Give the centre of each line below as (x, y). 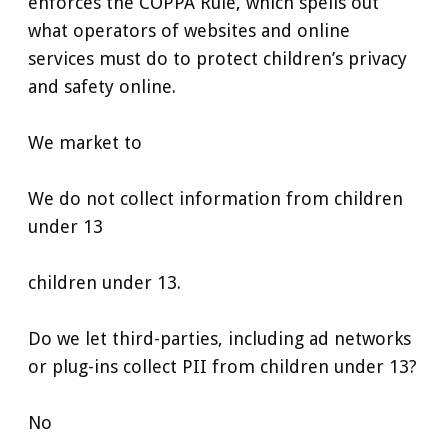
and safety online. (102, 86)
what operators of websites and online (189, 30)
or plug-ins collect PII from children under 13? (222, 366)
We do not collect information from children (215, 198)
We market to (85, 142)
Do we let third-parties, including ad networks (219, 338)
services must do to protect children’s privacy (217, 58)
